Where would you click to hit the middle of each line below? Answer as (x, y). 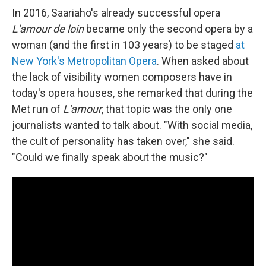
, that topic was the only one (167, 109)
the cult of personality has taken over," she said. (123, 141)
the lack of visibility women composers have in (122, 77)
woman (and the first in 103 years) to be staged (124, 45)
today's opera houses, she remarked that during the (132, 93)
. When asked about (203, 61)
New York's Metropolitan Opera (84, 61)
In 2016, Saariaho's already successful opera (116, 13)
